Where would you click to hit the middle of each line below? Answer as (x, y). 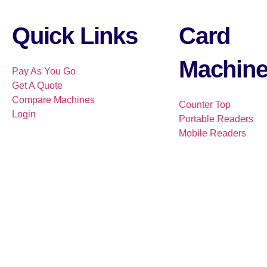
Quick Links (75, 36)
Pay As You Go (44, 72)
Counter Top (205, 105)
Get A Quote (37, 86)
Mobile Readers (212, 133)
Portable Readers (216, 119)
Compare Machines (53, 100)
